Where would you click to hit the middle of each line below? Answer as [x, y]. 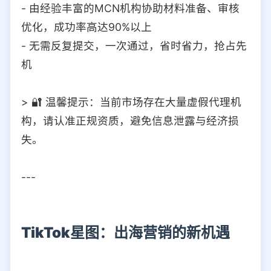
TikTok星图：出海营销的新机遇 [126, 232]
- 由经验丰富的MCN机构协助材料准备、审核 [130, 8]
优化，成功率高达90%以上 [87, 27]
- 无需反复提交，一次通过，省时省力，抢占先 [134, 45]
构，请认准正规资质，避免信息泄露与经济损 [130, 120]
